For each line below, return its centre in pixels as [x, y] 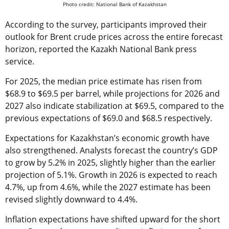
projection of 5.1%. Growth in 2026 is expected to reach [111, 175]
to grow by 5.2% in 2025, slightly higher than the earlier [110, 162]
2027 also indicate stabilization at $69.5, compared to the [114, 106]
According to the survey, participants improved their [106, 24]
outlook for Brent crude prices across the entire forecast [114, 37]
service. [20, 61]
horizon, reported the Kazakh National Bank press [101, 49]
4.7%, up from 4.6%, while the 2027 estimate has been [108, 187]
